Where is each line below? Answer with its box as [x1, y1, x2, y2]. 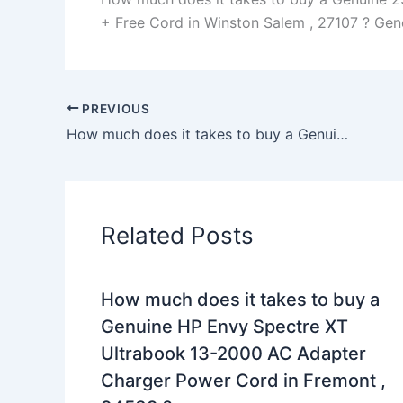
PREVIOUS [78, 101, 150, 116]
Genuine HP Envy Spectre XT [101, 316, 348, 338]
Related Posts [101, 221, 254, 250]
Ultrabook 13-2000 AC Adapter [101, 343, 366, 365]
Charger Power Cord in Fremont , [101, 370, 386, 392]
